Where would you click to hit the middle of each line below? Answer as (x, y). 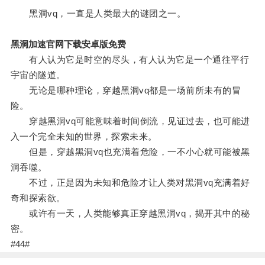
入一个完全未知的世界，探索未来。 (84, 137)
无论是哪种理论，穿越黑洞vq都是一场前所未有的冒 (126, 91)
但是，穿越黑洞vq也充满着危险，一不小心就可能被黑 (130, 152)
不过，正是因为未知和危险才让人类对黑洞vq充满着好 (130, 183)
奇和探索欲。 (38, 198)
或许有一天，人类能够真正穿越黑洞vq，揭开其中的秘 (130, 214)
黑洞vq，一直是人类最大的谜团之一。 (98, 14)
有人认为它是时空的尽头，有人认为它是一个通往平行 (130, 60)
